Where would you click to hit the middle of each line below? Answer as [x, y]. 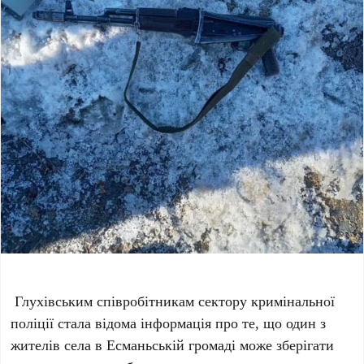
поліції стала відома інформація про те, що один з [169, 322]
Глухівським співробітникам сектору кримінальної [173, 300]
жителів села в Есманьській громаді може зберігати [173, 344]
